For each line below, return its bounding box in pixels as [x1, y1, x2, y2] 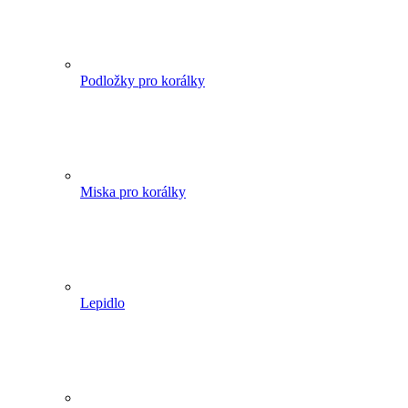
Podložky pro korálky [80, 73, 205, 89]
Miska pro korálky [80, 184, 186, 200]
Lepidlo [80, 295, 125, 311]
